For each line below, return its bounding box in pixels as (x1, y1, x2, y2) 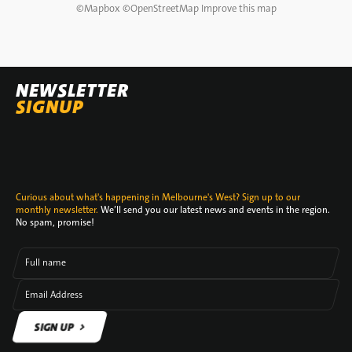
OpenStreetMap (130, 2, 199, 15)
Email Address (25, 288, 82, 301)
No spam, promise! (16, 216, 94, 229)
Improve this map (200, 2, 277, 15)
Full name (25, 256, 66, 269)
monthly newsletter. (16, 203, 98, 216)
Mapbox (83, 2, 120, 15)
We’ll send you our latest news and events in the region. (98, 203, 330, 216)
